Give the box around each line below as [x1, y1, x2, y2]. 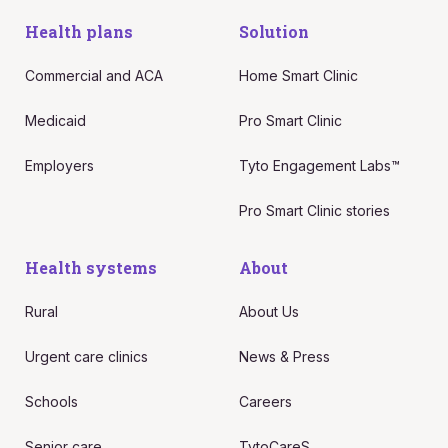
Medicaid [24, 111, 86, 129]
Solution [239, 20, 309, 42]
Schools [24, 392, 78, 410]
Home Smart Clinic [239, 66, 358, 84]
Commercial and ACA [24, 66, 163, 84]
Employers [24, 156, 94, 174]
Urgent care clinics [24, 347, 148, 365]
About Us [239, 302, 299, 320]
